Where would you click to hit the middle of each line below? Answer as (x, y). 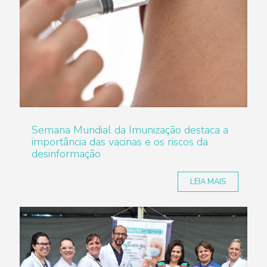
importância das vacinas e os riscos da (120, 142)
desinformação (66, 154)
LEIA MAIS (208, 182)
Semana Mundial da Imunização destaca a (130, 130)
